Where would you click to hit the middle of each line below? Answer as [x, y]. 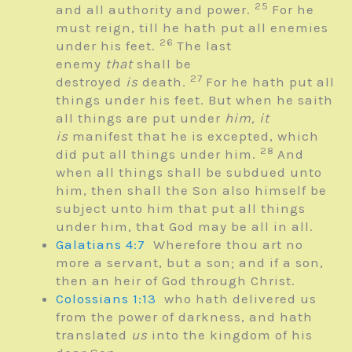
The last [204, 46]
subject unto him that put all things [181, 209]
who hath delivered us [236, 299]
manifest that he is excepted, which [194, 136]
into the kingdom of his [230, 335]
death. [164, 82]
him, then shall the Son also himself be [191, 191]
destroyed [91, 82]
